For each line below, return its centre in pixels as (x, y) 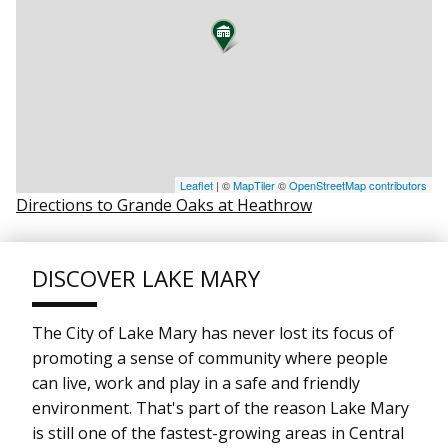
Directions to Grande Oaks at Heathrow (164, 204)
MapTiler (254, 184)
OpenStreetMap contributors (358, 184)
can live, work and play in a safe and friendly (196, 383)
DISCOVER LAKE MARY (146, 278)
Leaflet (196, 184)
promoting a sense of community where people (210, 358)
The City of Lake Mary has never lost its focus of (213, 333)
